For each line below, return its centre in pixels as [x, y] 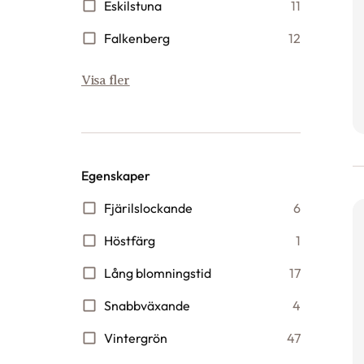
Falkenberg [137, 38]
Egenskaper [116, 175]
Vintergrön [136, 338]
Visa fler [106, 80]
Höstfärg [130, 240]
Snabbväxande [147, 305]
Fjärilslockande [148, 208]
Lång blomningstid [158, 273]
